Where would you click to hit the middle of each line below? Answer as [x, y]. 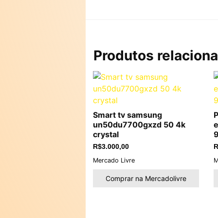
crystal [106, 134]
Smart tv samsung [127, 115]
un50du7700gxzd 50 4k [139, 125]
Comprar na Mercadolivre [146, 178]
